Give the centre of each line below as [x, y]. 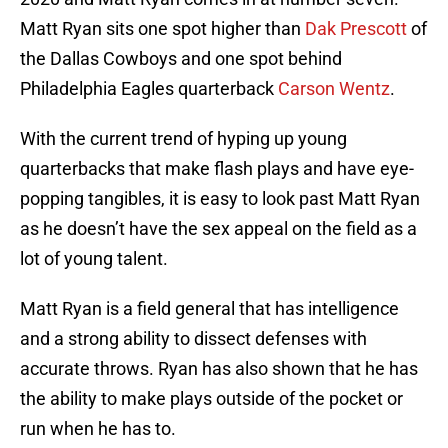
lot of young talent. [94, 259]
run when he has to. [98, 429]
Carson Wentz [334, 89]
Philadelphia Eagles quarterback [149, 89]
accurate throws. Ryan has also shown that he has [219, 369]
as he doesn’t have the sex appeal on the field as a [218, 229]
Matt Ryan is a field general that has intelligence [209, 309]
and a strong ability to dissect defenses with [193, 339]
